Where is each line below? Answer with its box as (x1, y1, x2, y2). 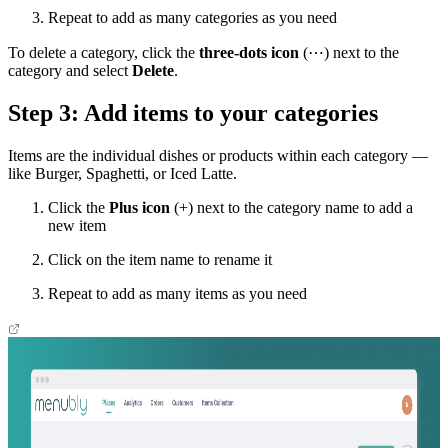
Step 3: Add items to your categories (8, 100, 378, 127)
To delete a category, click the (8, 44, 199, 62)
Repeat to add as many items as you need (48, 285, 307, 303)
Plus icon (109, 199, 170, 217)
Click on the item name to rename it (48, 251, 272, 269)
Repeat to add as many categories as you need (48, 9, 337, 27)
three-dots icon (199, 44, 299, 62)
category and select (8, 62, 132, 80)
